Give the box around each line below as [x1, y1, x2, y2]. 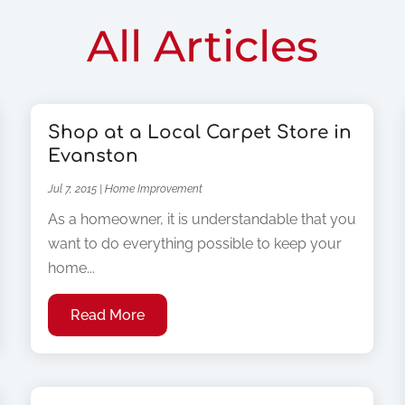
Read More [71, 306, 146, 325]
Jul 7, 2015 [48, 183, 98, 196]
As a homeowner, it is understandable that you [48, 211, 357, 229]
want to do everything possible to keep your [48, 235, 343, 253]
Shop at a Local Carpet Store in [48, 122, 353, 144]
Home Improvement [105, 183, 203, 196]
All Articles [87, 20, 318, 73]
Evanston [48, 146, 139, 167]
